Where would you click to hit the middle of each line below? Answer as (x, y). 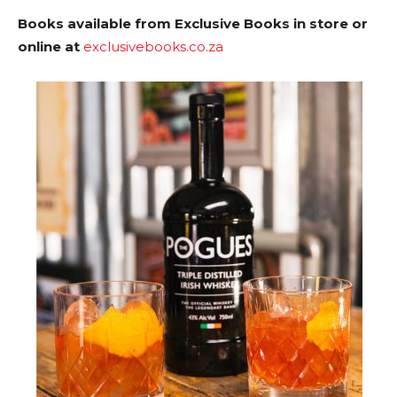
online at (51, 47)
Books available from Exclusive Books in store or (193, 24)
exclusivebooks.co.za (153, 47)
